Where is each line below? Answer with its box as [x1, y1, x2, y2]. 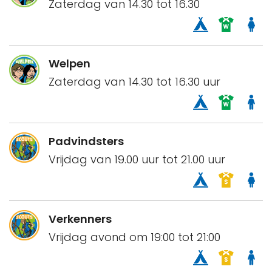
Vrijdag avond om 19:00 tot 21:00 [49, 229, 220, 245]
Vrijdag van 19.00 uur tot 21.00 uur [49, 152, 225, 168]
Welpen [49, 56, 90, 72]
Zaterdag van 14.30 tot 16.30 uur [49, 74, 220, 90]
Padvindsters [49, 134, 124, 149]
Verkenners [49, 211, 112, 227]
